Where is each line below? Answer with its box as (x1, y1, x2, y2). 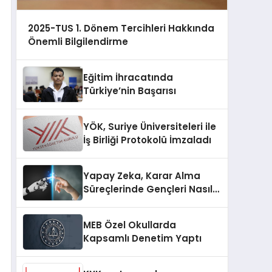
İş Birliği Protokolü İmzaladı (83, 134, 211, 147)
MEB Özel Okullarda (83, 219, 176, 232)
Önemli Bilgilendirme (27, 35, 128, 48)
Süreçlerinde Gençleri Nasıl (83, 183, 212, 196)
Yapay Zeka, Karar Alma (83, 169, 200, 183)
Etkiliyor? (83, 196, 126, 209)
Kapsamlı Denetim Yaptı (83, 232, 202, 245)
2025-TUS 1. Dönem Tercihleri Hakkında (27, 21, 214, 35)
